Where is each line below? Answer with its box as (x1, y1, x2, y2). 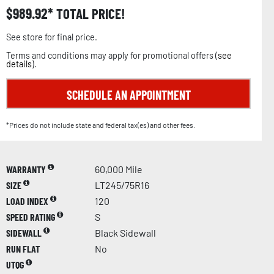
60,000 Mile (95, 163, 143, 175)
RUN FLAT (6, 242, 40, 254)
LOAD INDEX (6, 194, 50, 207)
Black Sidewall (95, 226, 156, 239)
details (6, 58, 32, 69)
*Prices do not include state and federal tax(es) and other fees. (6, 120, 195, 129)
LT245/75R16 (95, 179, 149, 191)
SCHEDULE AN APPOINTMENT (66, 87, 191, 102)
